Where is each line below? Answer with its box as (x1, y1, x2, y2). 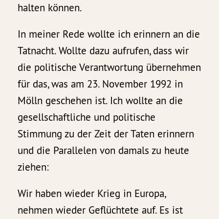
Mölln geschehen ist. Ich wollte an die (18, 93, 183, 107)
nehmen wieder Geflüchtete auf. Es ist (18, 203, 183, 217)
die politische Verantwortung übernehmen (18, 60, 201, 74)
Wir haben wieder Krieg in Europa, (18, 186, 166, 200)
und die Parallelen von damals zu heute (18, 143, 190, 157)
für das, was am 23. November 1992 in (18, 77, 183, 90)
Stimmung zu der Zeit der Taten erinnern (18, 127, 195, 140)
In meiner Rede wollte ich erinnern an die (18, 27, 200, 41)
